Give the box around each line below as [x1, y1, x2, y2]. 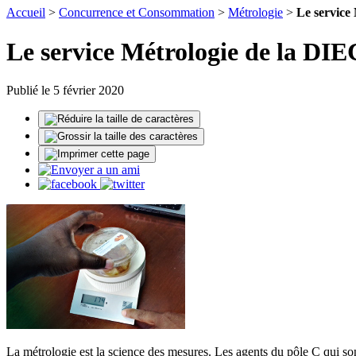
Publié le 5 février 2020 [6, 83, 124, 98]
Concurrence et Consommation [59, 6, 215, 20]
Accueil [6, 6, 45, 20]
